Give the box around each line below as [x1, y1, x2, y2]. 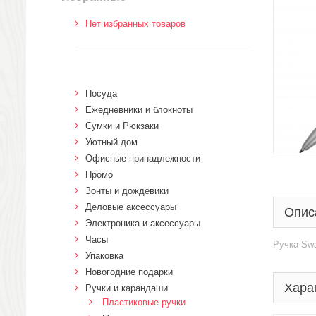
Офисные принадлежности [85, 153, 200, 164]
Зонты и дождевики [85, 186, 169, 196]
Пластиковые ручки [102, 297, 186, 308]
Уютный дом [85, 137, 138, 147]
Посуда [85, 88, 117, 99]
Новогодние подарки [85, 267, 173, 277]
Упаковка [85, 250, 123, 261]
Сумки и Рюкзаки [85, 121, 159, 131]
